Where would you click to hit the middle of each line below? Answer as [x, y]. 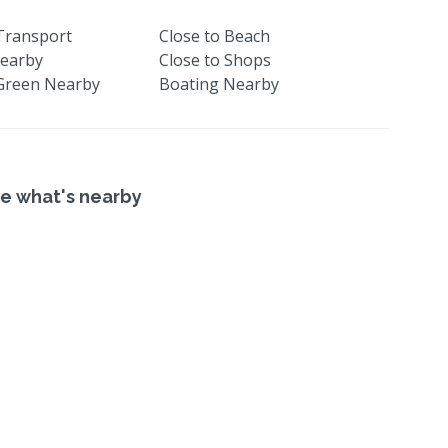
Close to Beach [214, 36]
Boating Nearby [218, 84]
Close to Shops [214, 60]
